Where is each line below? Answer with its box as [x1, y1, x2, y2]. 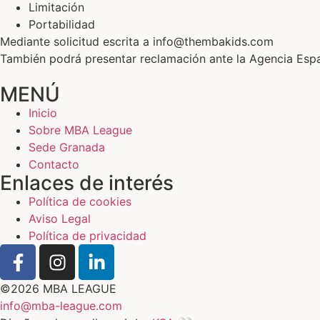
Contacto [29, 157, 79, 172]
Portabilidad [29, 17, 95, 32]
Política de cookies [29, 194, 131, 209]
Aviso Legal [29, 211, 91, 226]
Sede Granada [29, 140, 105, 155]
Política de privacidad [29, 229, 146, 244]
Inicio [29, 106, 57, 121]
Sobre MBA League [29, 123, 132, 138]
